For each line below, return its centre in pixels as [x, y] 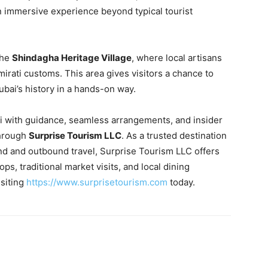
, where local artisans [177, 58]
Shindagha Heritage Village [72, 58]
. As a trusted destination [174, 135]
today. [181, 182]
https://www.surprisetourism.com [97, 182]
